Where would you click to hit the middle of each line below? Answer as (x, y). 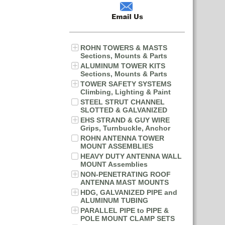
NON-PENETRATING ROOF (126, 174)
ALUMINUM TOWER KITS (123, 66)
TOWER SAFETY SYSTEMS (126, 84)
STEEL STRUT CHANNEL (123, 102)
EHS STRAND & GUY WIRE (125, 120)
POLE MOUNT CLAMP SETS (128, 218)
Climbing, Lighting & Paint (126, 92)
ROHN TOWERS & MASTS (124, 48)
